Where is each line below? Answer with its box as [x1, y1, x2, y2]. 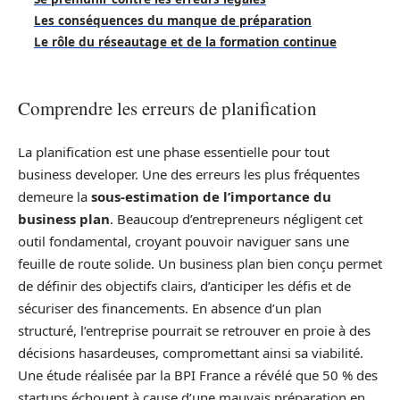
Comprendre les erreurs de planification [18, 96, 317, 121]
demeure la [18, 187, 91, 205]
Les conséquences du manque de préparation [34, 12, 312, 29]
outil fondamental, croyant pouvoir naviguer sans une [18, 231, 349, 250]
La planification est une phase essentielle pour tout [18, 142, 329, 161]
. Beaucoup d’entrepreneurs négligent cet [110, 209, 362, 228]
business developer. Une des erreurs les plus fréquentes [18, 164, 360, 183]
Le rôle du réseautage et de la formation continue [34, 34, 337, 51]
